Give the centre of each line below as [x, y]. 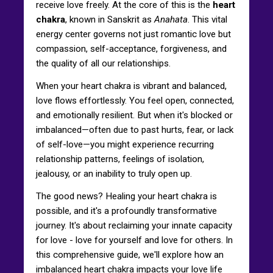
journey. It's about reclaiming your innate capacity [134, 225]
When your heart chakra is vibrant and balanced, [131, 86]
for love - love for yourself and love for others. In [134, 240]
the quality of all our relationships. [103, 63]
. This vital [207, 19]
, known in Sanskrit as [110, 19]
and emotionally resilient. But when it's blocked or [134, 115]
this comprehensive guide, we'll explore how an [130, 254]
